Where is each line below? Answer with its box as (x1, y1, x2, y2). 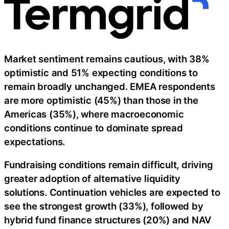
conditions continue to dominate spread (4, 122, 183, 133)
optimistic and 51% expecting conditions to (4, 66, 198, 78)
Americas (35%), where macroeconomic (4, 108, 184, 120)
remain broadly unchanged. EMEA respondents (4, 80, 215, 92)
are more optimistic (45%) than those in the (4, 94, 198, 106)
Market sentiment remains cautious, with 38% (4, 53, 210, 64)
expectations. (4, 135, 65, 147)
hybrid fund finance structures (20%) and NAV (4, 214, 211, 226)
